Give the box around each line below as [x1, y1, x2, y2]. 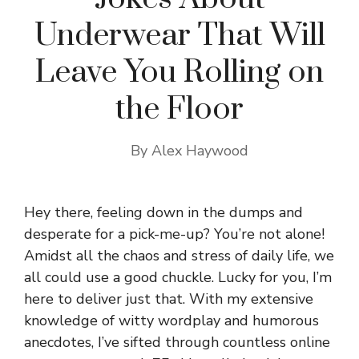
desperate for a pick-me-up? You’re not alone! [24, 224, 325, 244]
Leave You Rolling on [35, 53, 324, 92]
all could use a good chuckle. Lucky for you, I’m [24, 268, 332, 287]
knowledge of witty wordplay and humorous [24, 311, 319, 330]
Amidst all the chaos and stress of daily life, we [24, 246, 334, 265]
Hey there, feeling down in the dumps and [24, 203, 303, 222]
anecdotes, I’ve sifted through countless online [24, 333, 330, 352]
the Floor [115, 90, 244, 129]
